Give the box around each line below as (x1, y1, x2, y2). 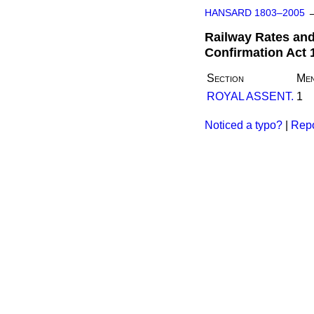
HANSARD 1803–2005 (205, 8, 305, 18)
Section (207, 72, 244, 84)
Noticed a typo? (205, 119, 282, 131)
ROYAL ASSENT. (207, 90, 294, 102)
